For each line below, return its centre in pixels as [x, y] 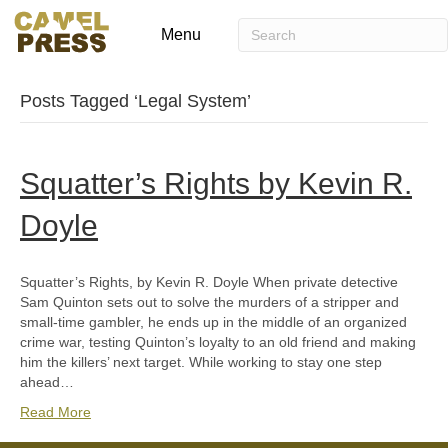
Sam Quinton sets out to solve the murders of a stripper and [209, 302]
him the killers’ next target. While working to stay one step [201, 362]
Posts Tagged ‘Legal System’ [135, 101]
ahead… [47, 382]
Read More [55, 412]
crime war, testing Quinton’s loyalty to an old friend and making [218, 342]
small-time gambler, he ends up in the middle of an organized [213, 322]
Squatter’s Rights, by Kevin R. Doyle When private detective [209, 282]
